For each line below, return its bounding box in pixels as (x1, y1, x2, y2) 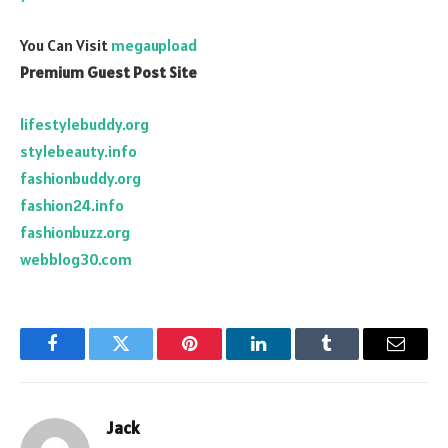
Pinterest (188, 349, 252, 368)
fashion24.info (20, 194, 124, 215)
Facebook (50, 349, 121, 368)
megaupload (111, 35, 197, 56)
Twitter (119, 349, 172, 368)
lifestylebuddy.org (20, 113, 149, 134)
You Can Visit (20, 35, 111, 56)
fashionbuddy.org (20, 167, 141, 188)
